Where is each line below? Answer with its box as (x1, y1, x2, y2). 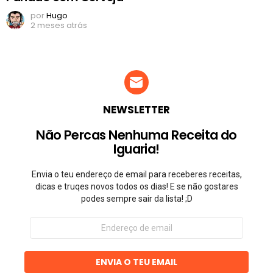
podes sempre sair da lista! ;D (80, 193, 193, 204)
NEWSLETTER (103, 102, 170, 117)
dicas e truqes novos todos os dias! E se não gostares (35, 181, 238, 191)
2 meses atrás (30, 19, 87, 31)
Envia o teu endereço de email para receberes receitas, (31, 169, 242, 179)
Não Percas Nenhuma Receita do (36, 126, 237, 144)
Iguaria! (113, 140, 160, 158)
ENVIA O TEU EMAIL (96, 255, 177, 268)
